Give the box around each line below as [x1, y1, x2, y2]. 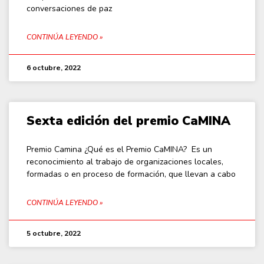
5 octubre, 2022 [27, 228, 81, 238]
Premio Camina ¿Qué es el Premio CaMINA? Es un [27, 143, 212, 155]
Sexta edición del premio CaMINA [27, 112, 230, 129]
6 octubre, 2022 [27, 62, 81, 72]
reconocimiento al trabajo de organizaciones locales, [27, 156, 223, 167]
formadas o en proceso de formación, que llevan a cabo [27, 168, 236, 180]
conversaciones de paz [27, 2, 112, 14]
